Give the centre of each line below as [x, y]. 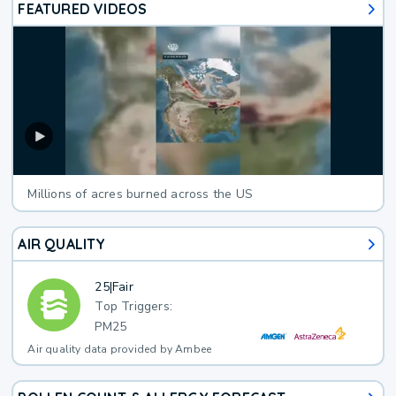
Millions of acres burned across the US [141, 194]
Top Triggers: [134, 307]
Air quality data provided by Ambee [120, 350]
